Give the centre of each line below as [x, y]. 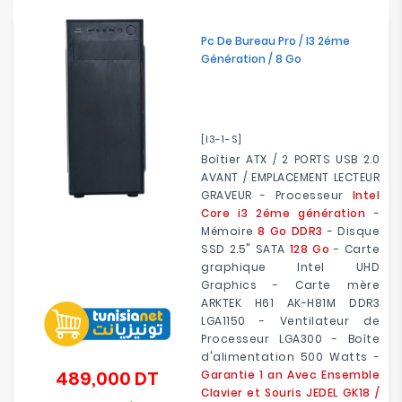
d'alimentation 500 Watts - [290, 357]
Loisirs [46, 230]
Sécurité [48, 146]
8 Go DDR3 [290, 231]
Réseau [44, 110]
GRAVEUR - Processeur [277, 195]
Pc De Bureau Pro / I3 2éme [275, 41]
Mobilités [68, 194]
